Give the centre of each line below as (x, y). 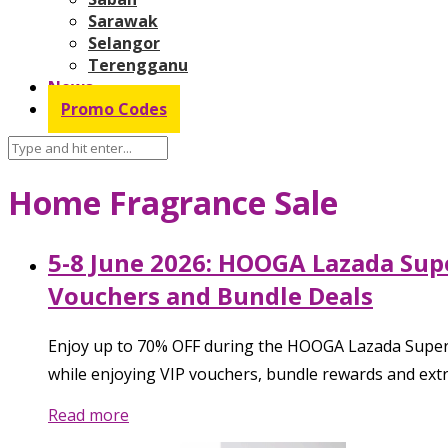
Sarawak (123, 20)
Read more (88, 414)
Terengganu (138, 64)
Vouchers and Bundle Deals (210, 295)
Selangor (124, 42)
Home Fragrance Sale (173, 203)
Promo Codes (114, 108)
